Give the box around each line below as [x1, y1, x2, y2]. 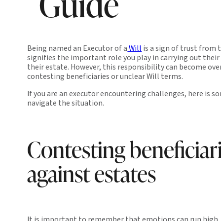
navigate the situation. [27, 97, 105, 109]
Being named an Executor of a [27, 43, 128, 54]
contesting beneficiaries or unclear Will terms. [27, 71, 184, 82]
